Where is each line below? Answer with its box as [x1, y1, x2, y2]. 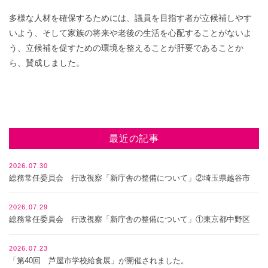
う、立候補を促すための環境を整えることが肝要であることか [9, 42, 243, 53]
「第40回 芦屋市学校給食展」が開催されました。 [9, 256, 188, 266]
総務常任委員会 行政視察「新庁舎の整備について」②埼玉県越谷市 [9, 173, 250, 183]
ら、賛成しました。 [9, 57, 84, 68]
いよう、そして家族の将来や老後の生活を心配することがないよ [9, 28, 252, 38]
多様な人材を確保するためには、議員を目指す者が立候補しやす [9, 13, 252, 23]
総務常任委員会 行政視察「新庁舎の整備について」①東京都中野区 [9, 215, 250, 224]
